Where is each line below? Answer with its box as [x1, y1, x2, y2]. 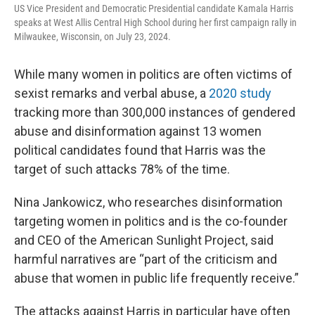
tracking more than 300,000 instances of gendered [14, 105, 295, 120]
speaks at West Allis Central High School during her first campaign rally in [14, 17, 297, 28]
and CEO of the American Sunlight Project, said [14, 233, 274, 247]
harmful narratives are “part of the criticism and [14, 252, 277, 266]
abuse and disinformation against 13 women [14, 124, 262, 139]
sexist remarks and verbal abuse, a [14, 86, 209, 101]
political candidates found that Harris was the [14, 143, 266, 157]
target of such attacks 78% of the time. [14, 162, 230, 176]
